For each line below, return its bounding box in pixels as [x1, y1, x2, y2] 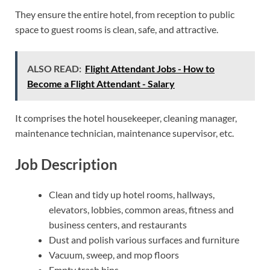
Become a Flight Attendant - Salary [27, 78, 175, 90]
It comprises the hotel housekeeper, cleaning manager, [15, 112, 237, 124]
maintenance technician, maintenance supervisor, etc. [15, 127, 234, 139]
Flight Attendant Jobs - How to [85, 63, 215, 75]
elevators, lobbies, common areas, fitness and [49, 203, 234, 215]
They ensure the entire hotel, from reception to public [15, 8, 234, 20]
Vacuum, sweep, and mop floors [49, 248, 179, 260]
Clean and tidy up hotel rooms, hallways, [49, 188, 215, 200]
